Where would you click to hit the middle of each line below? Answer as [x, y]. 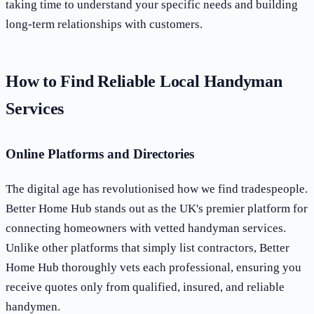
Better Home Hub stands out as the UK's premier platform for [157, 209]
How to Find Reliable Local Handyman [144, 82]
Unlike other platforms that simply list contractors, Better [148, 248]
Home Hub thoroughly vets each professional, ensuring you [153, 268]
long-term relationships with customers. [104, 25]
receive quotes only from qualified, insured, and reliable [145, 287]
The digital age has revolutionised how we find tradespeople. [157, 189]
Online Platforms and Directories [100, 153]
